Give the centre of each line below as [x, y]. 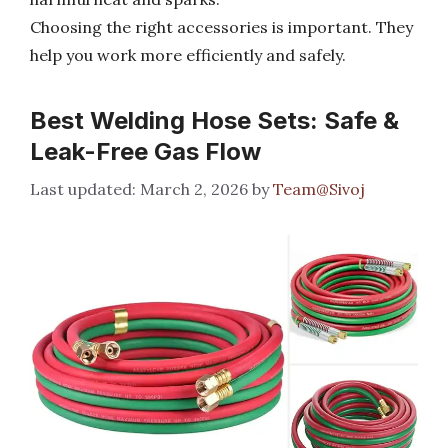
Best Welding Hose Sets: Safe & [214, 120]
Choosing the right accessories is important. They [221, 27]
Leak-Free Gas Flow [145, 151]
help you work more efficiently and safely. [188, 55]
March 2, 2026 [194, 189]
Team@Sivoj [319, 189]
